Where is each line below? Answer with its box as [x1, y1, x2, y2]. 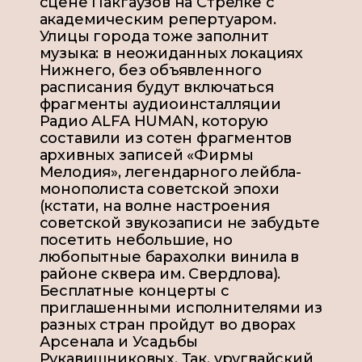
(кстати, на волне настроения [39, 197, 270, 216]
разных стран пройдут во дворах [39, 316, 297, 335]
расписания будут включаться [39, 78, 274, 97]
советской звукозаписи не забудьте [39, 214, 320, 233]
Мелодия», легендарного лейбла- [39, 163, 302, 182]
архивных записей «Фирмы [39, 146, 254, 165]
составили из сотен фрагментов [39, 129, 293, 148]
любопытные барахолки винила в [39, 248, 300, 267]
